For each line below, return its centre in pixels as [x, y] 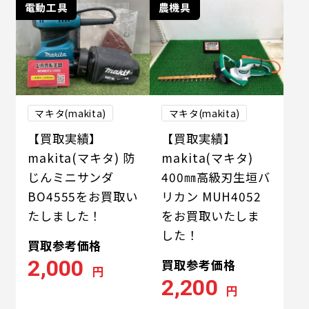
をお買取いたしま [211, 216]
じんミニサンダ [71, 177]
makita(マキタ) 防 [81, 158]
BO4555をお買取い [83, 197]
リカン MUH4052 [211, 197]
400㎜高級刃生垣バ [216, 177]
